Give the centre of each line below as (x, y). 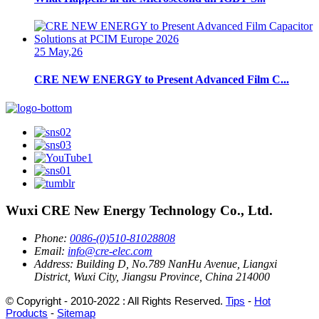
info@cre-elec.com (110, 251)
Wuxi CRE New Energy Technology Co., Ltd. (139, 211)
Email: (49, 251)
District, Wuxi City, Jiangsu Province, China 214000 (152, 276)
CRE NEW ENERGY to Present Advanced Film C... (162, 80)
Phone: (51, 238)
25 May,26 (58, 52)
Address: (54, 263)
